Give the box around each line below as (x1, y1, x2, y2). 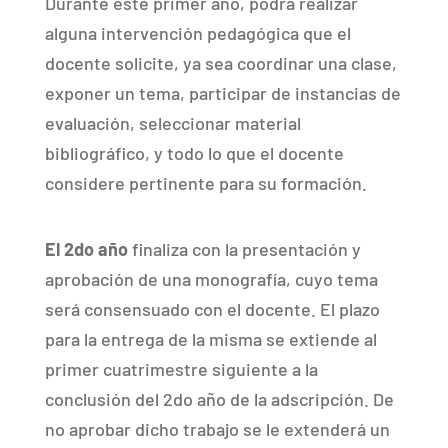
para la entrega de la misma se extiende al (44, 327, 377, 350)
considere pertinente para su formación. (44, 171, 367, 194)
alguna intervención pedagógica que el (44, 21, 351, 44)
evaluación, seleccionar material (44, 111, 301, 134)
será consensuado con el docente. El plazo (44, 297, 380, 320)
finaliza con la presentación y (131, 237, 361, 260)
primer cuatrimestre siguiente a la (44, 357, 318, 380)
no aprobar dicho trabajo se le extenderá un (44, 417, 390, 440)
